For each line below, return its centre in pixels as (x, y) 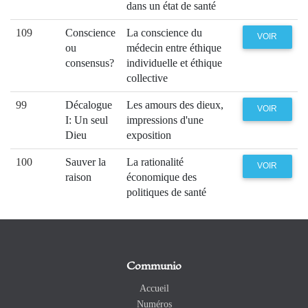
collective (147, 78)
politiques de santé (166, 192)
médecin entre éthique (174, 47)
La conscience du (164, 32)
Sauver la (86, 162)
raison (78, 177)
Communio (154, 266)
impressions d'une (165, 120)
